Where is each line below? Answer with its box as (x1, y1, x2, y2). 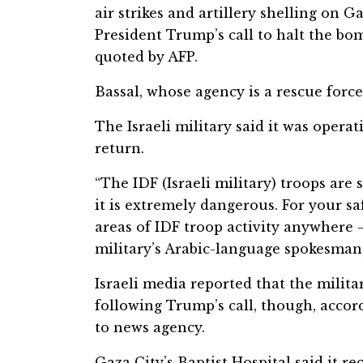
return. (95, 139, 144, 156)
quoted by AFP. (95, 48, 198, 65)
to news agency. (95, 318, 205, 335)
